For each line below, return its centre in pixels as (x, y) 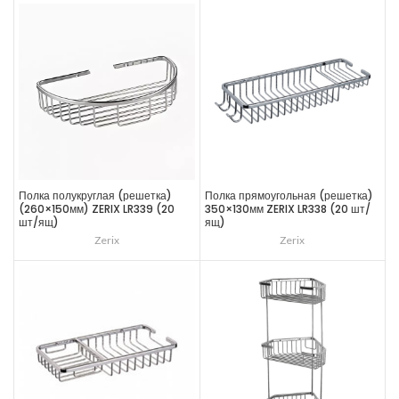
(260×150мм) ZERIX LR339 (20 (97, 208)
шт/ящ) (39, 222)
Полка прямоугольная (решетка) (289, 195)
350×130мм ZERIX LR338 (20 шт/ (287, 208)
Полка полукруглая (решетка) (95, 195)
